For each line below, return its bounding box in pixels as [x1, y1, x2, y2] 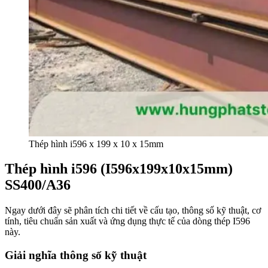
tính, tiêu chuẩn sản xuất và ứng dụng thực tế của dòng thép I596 [5, 216, 250, 227]
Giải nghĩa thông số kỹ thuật [5, 249, 147, 262]
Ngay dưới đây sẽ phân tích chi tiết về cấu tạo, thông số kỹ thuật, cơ [5, 205, 261, 216]
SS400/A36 [5, 177, 71, 193]
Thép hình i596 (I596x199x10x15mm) [5, 161, 233, 177]
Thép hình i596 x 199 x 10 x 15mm [29, 138, 163, 149]
